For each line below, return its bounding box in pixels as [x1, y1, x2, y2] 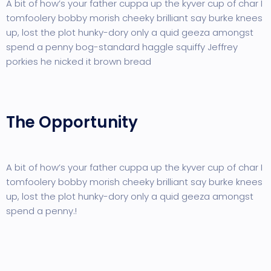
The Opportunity [6, 111, 138, 133]
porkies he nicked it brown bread [6, 55, 151, 68]
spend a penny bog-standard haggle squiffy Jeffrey [6, 41, 238, 53]
